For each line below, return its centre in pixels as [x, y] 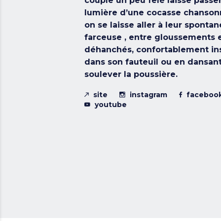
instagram [148, 95]
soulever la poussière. [131, 74]
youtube [110, 105]
